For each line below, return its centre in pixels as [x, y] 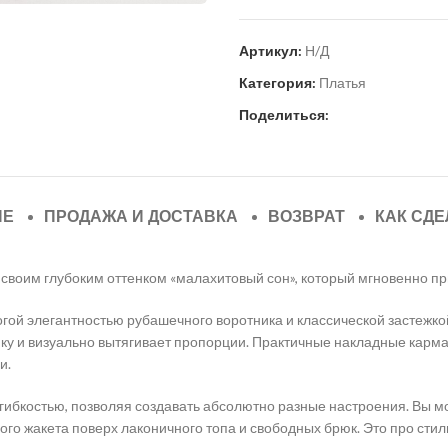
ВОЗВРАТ [306, 216]
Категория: [277, 82]
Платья [342, 82]
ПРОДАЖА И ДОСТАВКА [140, 216]
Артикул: [272, 50]
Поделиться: [284, 114]
